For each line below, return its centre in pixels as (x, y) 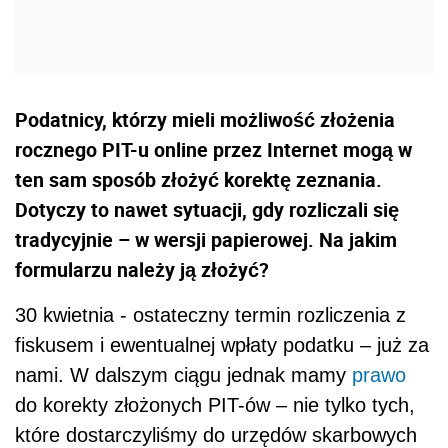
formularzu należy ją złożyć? (142, 270)
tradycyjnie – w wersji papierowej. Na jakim (206, 240)
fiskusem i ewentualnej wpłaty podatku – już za (222, 345)
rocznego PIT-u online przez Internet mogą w (213, 150)
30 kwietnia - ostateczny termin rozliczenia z (210, 315)
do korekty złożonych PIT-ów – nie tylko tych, (215, 405)
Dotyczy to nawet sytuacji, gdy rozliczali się (207, 210)
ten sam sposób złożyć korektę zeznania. (198, 180)
